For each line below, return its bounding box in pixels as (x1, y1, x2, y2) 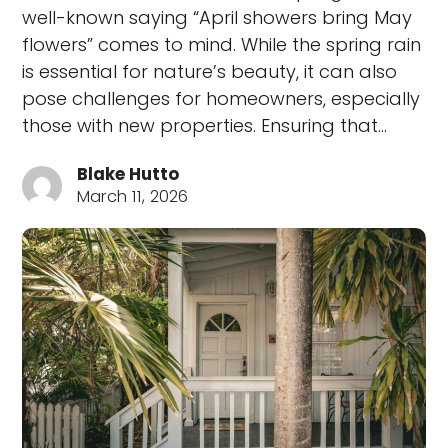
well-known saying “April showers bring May (22, 5, 413, 31)
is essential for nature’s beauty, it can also (22, 59, 398, 85)
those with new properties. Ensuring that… (22, 113, 388, 139)
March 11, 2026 (77, 185, 189, 209)
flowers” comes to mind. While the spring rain (22, 32, 422, 58)
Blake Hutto (77, 163, 180, 187)
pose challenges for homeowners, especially (22, 86, 421, 112)
